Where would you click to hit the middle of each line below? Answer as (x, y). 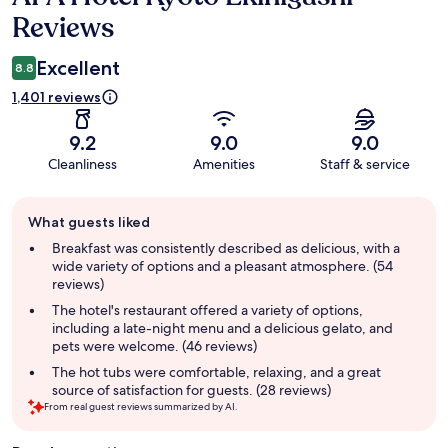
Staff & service (365, 164)
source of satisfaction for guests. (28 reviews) (191, 390)
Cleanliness (83, 164)
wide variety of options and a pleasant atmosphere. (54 (222, 266)
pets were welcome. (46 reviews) (154, 346)
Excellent (78, 68)
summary (45, 246)
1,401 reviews (56, 97)
